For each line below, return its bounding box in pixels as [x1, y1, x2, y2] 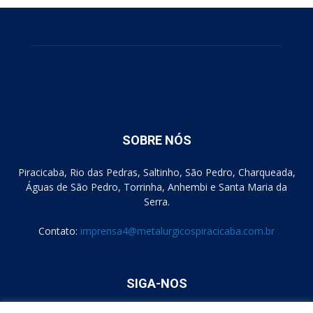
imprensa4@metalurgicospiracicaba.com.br [80, 224, 275, 238]
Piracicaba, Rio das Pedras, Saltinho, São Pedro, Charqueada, [17, 166, 296, 179]
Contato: [38, 224, 80, 238]
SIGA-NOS [126, 276, 187, 291]
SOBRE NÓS [122, 133, 191, 147]
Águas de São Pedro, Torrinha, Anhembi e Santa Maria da [26, 180, 287, 194]
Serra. [143, 195, 170, 208]
